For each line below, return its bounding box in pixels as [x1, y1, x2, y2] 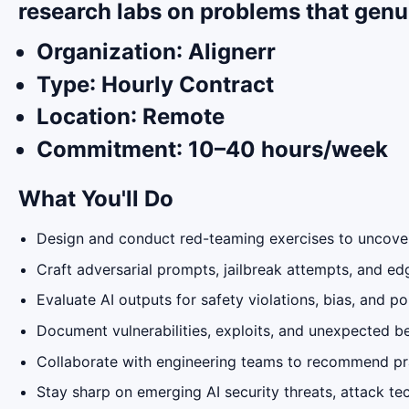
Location [37, 103, 131, 131]
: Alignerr [176, 37, 276, 65]
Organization [37, 37, 176, 65]
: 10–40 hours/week [176, 135, 388, 163]
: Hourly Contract [89, 70, 274, 98]
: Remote [131, 103, 225, 131]
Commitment [37, 135, 176, 163]
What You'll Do [18, 184, 173, 212]
